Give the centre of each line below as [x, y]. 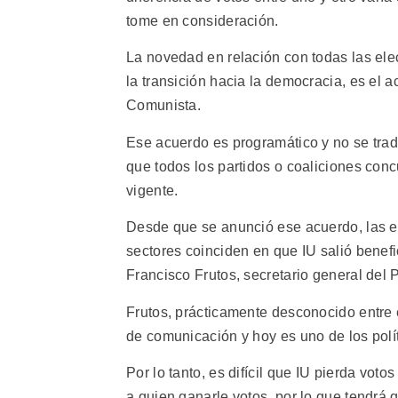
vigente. [152, 190]
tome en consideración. [203, 21]
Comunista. [164, 106]
